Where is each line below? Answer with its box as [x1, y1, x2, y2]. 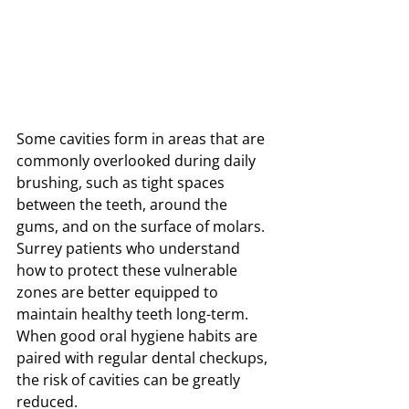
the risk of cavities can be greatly [16, 370, 244, 391]
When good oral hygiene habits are [16, 326, 261, 347]
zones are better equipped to [16, 282, 222, 303]
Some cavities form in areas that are [16, 129, 268, 150]
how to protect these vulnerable [16, 260, 241, 281]
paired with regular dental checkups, [16, 348, 271, 369]
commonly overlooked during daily [16, 151, 259, 172]
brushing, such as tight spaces [16, 173, 228, 194]
